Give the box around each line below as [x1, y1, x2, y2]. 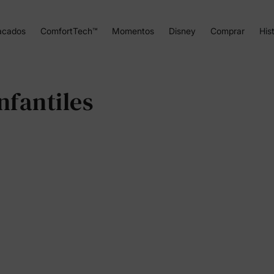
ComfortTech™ [40, 25, 97, 36]
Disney [168, 25, 196, 36]
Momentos [111, 25, 154, 36]
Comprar [210, 25, 245, 36]
